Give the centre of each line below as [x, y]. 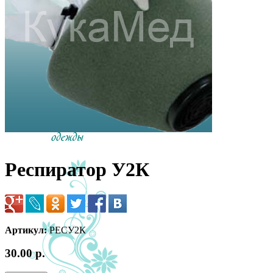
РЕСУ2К [66, 230]
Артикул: [26, 230]
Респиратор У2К [77, 170]
